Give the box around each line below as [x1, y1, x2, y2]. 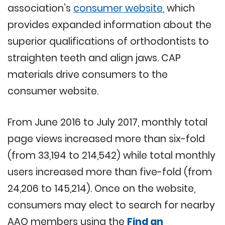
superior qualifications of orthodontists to [8, 34, 209, 48]
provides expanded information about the [8, 18, 211, 32]
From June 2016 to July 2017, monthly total [8, 115, 207, 129]
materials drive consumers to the [8, 67, 168, 81]
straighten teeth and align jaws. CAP [8, 51, 181, 65]
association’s [8, 1, 73, 15]
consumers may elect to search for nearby [8, 198, 215, 212]
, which [163, 1, 195, 15]
